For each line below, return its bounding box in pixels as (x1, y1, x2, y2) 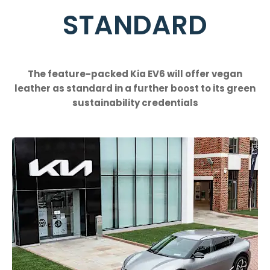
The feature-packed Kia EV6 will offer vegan (28, 67, 242, 80)
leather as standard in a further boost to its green (14, 81, 256, 95)
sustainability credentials (72, 96, 198, 109)
